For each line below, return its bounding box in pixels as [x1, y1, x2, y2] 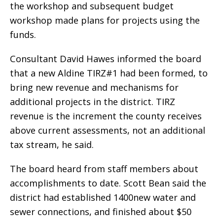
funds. [10, 29, 36, 41]
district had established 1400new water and [10, 191, 196, 204]
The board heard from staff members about [10, 163, 198, 175]
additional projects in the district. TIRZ [10, 96, 175, 108]
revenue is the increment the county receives [10, 110, 202, 122]
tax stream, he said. [10, 139, 94, 151]
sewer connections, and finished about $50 [10, 206, 191, 218]
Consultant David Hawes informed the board [10, 53, 201, 65]
